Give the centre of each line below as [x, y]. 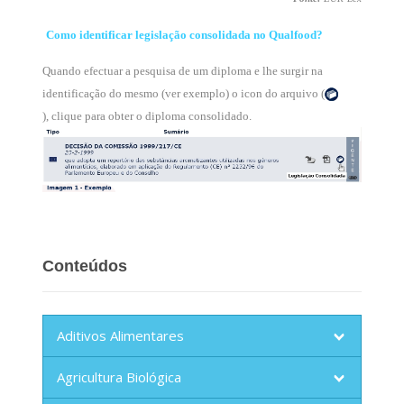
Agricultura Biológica [119, 377]
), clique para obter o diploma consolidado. [147, 116]
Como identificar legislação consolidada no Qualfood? [184, 35]
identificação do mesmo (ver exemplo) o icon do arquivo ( [183, 93]
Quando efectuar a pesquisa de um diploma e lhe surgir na [182, 71]
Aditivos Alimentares [120, 336]
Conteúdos [84, 266]
